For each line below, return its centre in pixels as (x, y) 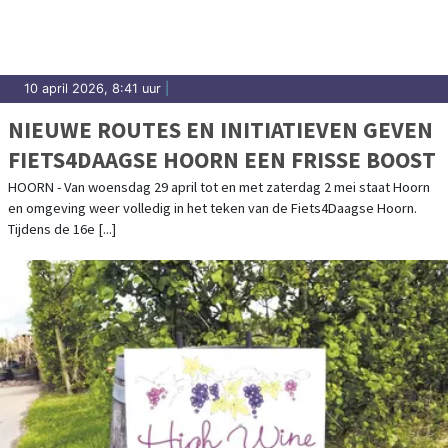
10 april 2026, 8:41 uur (92, 88)
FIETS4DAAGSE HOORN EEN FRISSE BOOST (222, 159)
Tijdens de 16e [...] (62, 228)
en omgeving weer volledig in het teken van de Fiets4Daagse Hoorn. (212, 207)
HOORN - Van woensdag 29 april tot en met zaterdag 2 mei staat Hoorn (219, 186)
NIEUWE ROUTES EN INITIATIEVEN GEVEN (220, 129)
